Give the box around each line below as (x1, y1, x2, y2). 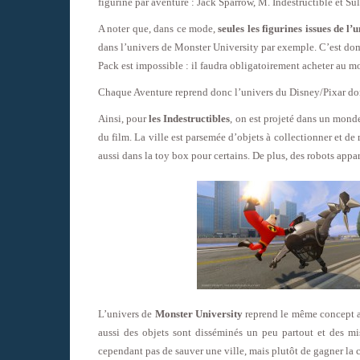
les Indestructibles (149, 112, 231, 125)
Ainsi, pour (98, 112, 149, 125)
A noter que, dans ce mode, (98, 22, 219, 35)
